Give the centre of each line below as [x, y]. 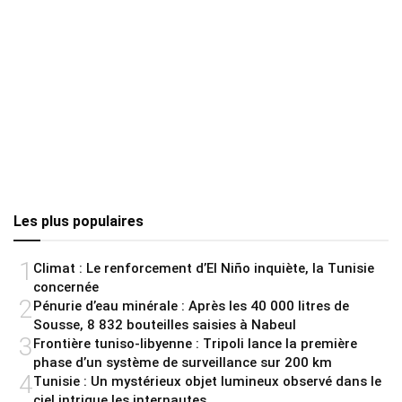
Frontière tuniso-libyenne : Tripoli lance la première [195, 343]
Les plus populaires [79, 221]
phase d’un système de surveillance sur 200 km [183, 362]
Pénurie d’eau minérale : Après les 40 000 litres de [191, 306]
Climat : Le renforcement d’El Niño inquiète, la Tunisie [204, 268]
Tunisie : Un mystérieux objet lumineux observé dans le [207, 381]
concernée [66, 287]
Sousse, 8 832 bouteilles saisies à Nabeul [165, 324]
